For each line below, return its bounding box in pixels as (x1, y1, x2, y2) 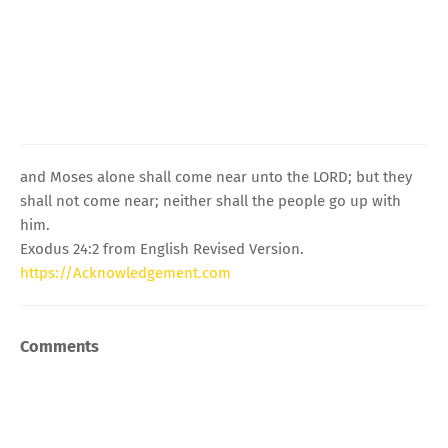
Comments (20, 336, 99, 356)
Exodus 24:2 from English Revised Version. (20, 239, 304, 258)
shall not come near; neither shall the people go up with (20, 191, 401, 210)
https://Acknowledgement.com (20, 263, 231, 282)
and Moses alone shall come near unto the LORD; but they (20, 167, 412, 186)
